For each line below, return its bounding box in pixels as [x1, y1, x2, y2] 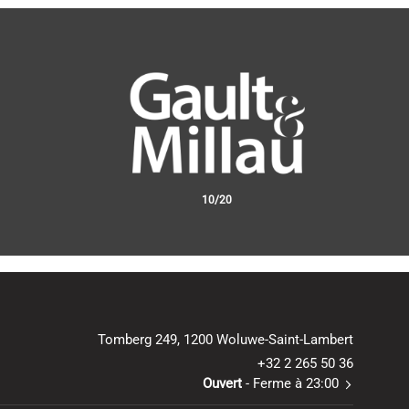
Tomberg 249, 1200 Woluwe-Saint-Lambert [98, 330, 354, 348]
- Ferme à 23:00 [241, 374, 339, 392]
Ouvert [202, 374, 242, 392]
